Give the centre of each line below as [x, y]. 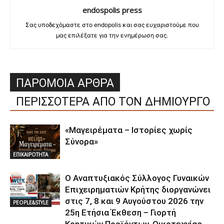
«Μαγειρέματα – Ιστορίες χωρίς [129, 130]
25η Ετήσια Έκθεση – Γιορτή [120, 213]
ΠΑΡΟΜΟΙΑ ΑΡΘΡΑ [65, 83]
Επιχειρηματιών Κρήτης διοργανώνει [138, 190]
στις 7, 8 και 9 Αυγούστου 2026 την [134, 201]
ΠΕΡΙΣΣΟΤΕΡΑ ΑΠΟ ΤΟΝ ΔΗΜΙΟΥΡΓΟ [113, 102]
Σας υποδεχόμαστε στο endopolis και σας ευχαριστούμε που [112, 25]
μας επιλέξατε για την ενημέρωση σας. [112, 35]
